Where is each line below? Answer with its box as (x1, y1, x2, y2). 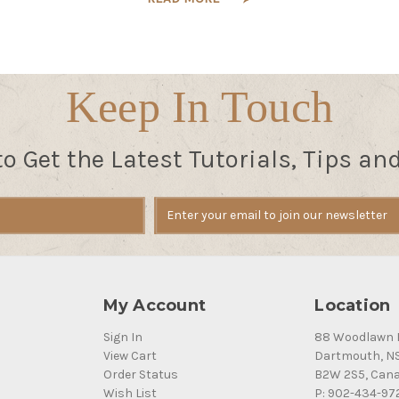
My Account (102, 295, 207, 315)
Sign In (102, 329, 142, 345)
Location (314, 295, 391, 315)
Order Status (102, 366, 178, 382)
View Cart (102, 347, 157, 363)
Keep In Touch (65, 81, 334, 132)
